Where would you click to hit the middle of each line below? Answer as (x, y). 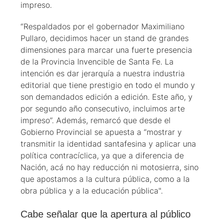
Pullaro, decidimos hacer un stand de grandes (105, 38)
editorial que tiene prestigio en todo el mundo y (108, 85)
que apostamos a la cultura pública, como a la (105, 179)
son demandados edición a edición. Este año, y (107, 97)
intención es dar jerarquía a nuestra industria (103, 74)
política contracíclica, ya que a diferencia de (102, 156)
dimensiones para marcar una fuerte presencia (106, 50)
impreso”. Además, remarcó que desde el (96, 120)
